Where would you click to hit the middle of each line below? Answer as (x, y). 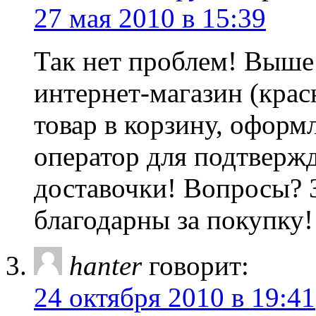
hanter (105, 265)
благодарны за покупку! (174, 219)
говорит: (199, 265)
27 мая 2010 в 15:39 (150, 18)
